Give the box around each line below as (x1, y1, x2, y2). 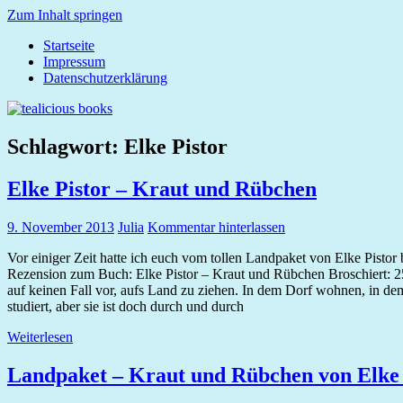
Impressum (43, 54, 105, 69)
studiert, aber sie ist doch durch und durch (7, 298, 244, 314)
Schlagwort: (7, 134, 124, 158)
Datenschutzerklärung (43, 70, 167, 85)
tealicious (7, 52, 60, 67)
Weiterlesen (7, 328, 73, 345)
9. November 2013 (7, 219, 114, 235)
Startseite (43, 38, 94, 53)
